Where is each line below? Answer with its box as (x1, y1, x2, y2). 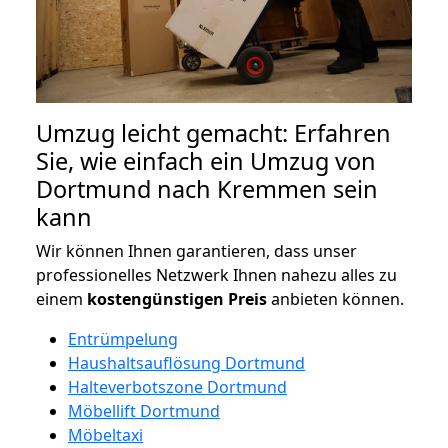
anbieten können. (267, 287, 404, 310)
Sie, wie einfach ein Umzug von (36, 144, 376, 177)
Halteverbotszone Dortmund (68, 375, 287, 398)
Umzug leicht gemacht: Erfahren (36, 116, 391, 149)
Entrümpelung (68, 327, 178, 350)
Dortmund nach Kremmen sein (36, 172, 378, 205)
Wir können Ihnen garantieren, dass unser (36, 239, 357, 262)
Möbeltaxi (68, 423, 143, 446)
